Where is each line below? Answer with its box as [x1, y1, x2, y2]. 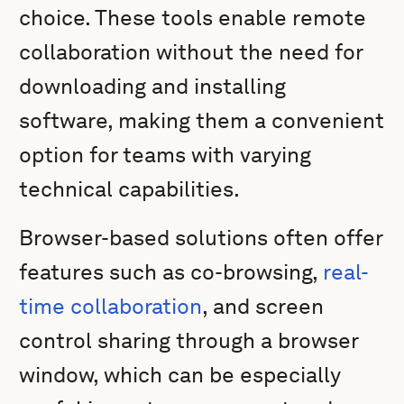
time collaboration [19, 293, 203, 319]
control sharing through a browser [19, 327, 359, 353]
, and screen [202, 293, 325, 319]
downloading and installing [19, 73, 287, 99]
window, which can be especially [19, 362, 342, 388]
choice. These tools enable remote [19, 5, 367, 31]
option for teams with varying [19, 142, 312, 168]
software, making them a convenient [19, 107, 385, 133]
